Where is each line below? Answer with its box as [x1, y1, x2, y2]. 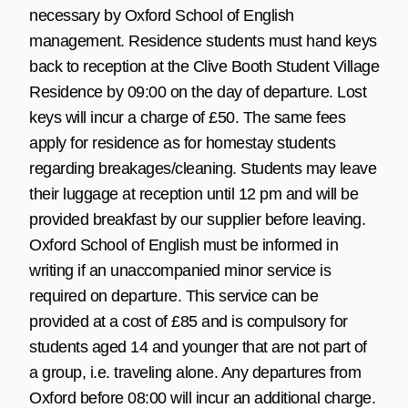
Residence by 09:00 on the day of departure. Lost [29, 82, 366, 101]
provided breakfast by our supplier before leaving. [29, 209, 365, 229]
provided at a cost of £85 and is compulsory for [29, 311, 348, 331]
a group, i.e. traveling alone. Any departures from [29, 362, 361, 382]
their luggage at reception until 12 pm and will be [29, 184, 358, 203]
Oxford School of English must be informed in [29, 235, 338, 254]
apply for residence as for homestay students [29, 133, 335, 152]
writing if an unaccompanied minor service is [29, 260, 331, 280]
